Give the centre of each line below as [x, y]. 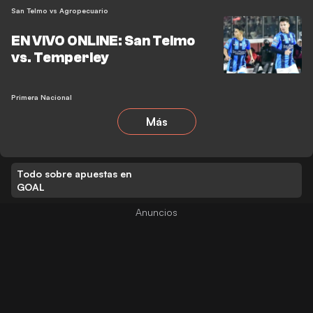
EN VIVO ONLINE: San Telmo [103, 41]
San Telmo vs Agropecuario [60, 10]
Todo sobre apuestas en [74, 174]
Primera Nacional [42, 97]
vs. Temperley [60, 58]
